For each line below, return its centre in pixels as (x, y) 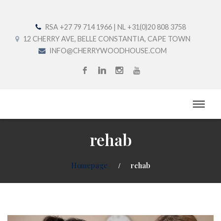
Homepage (89, 165)
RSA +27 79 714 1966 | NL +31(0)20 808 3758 (114, 27)
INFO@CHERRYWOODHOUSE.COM (108, 51)
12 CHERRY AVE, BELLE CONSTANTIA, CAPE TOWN (106, 39)
